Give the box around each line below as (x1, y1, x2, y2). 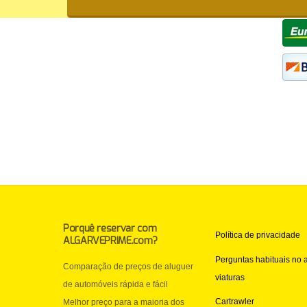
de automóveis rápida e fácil (63, 279, 169, 289)
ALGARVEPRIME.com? (63, 234, 158, 248)
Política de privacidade (215, 230, 301, 241)
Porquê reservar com (63, 222, 157, 236)
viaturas (215, 272, 245, 282)
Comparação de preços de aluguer (63, 261, 194, 271)
